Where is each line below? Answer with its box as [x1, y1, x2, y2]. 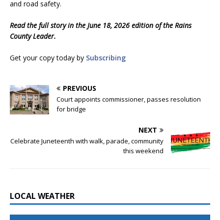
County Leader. [10, 31, 56, 41]
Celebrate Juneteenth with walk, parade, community [10, 136, 164, 145]
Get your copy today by [10, 53, 86, 62]
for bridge [56, 104, 86, 113]
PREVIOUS [63, 83, 96, 93]
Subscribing [86, 53, 126, 62]
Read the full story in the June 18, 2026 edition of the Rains [10, 20, 192, 30]
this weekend [123, 146, 164, 155]
